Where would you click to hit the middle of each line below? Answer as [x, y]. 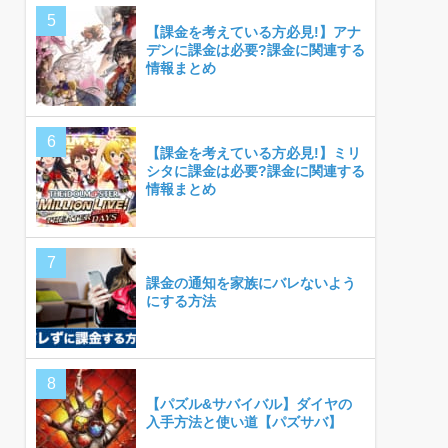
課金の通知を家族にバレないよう [251, 283]
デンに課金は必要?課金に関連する [255, 50]
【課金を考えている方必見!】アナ [253, 32]
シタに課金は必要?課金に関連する [255, 171]
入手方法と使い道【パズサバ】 [244, 422]
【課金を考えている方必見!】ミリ [253, 153]
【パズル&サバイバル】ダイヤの [249, 404]
